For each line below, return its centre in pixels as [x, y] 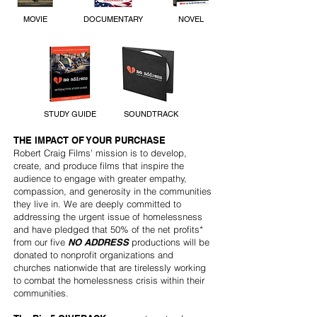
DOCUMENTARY [113, 19]
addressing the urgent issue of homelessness [108, 217]
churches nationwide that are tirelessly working [110, 267]
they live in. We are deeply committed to [97, 204]
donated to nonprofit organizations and [93, 255]
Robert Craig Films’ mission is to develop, [100, 153]
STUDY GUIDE [70, 114]
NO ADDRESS [98, 242]
